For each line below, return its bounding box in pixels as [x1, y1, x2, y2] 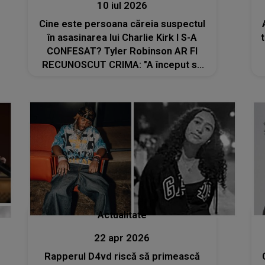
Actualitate [97, 209, 147, 221]
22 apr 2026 [94, 232, 150, 244]
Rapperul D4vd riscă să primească [44, 251, 200, 263]
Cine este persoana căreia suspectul [38, 18, 205, 30]
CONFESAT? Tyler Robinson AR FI [46, 45, 198, 57]
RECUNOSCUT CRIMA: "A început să [41, 59, 202, 70]
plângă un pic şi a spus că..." [60, 72, 184, 84]
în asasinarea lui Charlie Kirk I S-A [47, 31, 197, 43]
